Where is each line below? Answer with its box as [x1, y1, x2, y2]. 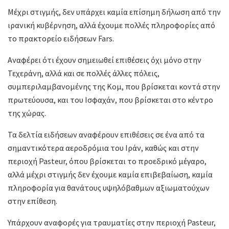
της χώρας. [8, 107, 46, 118]
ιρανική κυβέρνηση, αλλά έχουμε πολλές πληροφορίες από [8, 19, 215, 30]
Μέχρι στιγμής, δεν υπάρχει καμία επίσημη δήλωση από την [8, 6, 221, 17]
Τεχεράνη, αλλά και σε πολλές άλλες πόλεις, [8, 67, 159, 78]
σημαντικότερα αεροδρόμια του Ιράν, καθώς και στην [8, 142, 199, 153]
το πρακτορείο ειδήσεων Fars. [8, 33, 114, 43]
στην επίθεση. [8, 195, 57, 206]
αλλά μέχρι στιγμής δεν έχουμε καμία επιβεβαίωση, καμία [8, 169, 213, 179]
